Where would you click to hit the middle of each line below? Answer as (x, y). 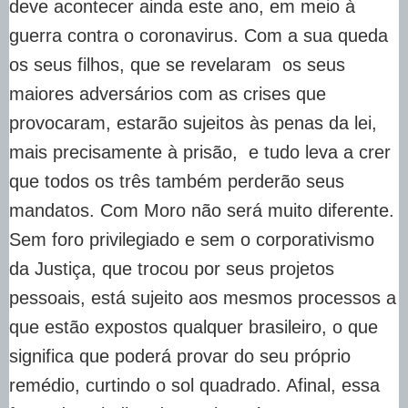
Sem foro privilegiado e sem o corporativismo (192, 239)
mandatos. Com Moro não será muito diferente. (202, 210)
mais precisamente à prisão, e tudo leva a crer (200, 152)
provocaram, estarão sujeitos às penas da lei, (193, 122)
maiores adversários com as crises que (168, 93)
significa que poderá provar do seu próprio (180, 356)
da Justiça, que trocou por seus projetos (172, 268)
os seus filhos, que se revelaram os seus (177, 64)
